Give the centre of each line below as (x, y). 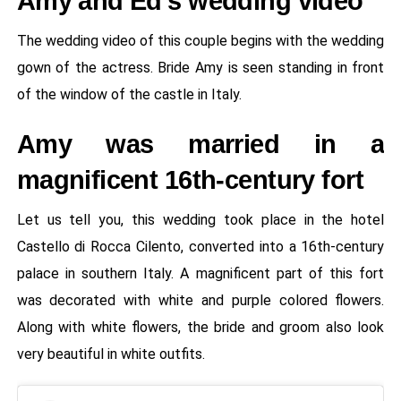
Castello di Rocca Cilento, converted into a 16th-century (200, 246)
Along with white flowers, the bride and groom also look (200, 327)
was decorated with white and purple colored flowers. (200, 300)
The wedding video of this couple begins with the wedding (200, 40)
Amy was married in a (200, 144)
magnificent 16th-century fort (190, 179)
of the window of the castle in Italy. (129, 94)
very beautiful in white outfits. (111, 354)
